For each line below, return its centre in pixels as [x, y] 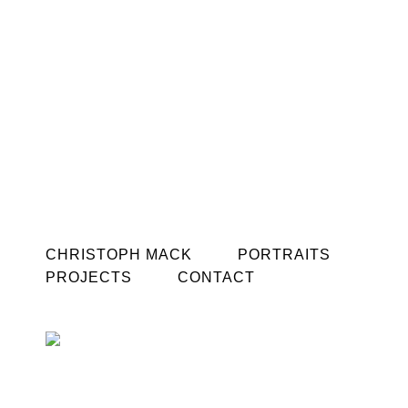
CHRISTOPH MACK [119, 255]
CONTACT [216, 277]
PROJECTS [89, 277]
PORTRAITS [284, 255]
